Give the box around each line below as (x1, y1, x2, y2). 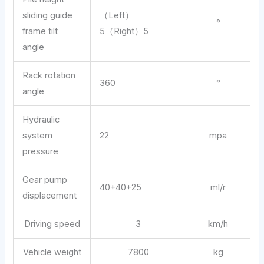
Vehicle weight (22, 247, 81, 258)
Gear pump (22, 174, 68, 186)
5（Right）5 (100, 26, 149, 37)
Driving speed (24, 219, 80, 230)
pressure (22, 146, 59, 157)
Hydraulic (22, 114, 60, 126)
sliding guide (22, 10, 73, 21)
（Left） (100, 10, 134, 21)
